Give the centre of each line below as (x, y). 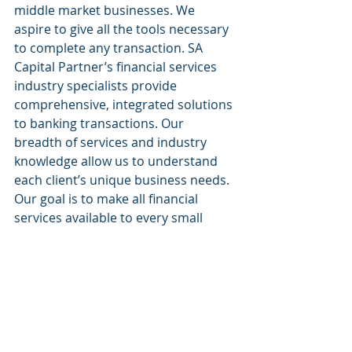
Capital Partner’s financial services (117, 67)
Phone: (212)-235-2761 (86, 312)
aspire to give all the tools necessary (123, 29)
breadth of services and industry (112, 143)
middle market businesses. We (106, 11)
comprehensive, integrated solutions (125, 105)
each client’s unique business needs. (123, 180)
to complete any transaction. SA (110, 48)
